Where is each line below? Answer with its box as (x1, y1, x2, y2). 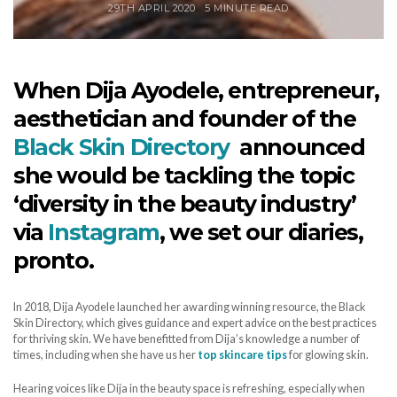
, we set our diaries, (159, 219, 363, 245)
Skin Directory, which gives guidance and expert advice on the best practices (13, 316, 377, 330)
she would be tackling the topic (13, 162, 354, 189)
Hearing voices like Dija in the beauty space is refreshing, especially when (13, 381, 365, 395)
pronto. (13, 247, 94, 274)
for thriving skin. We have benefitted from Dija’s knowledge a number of (13, 332, 360, 346)
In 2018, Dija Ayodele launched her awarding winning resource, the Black (13, 300, 366, 314)
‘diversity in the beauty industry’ (13, 191, 356, 217)
